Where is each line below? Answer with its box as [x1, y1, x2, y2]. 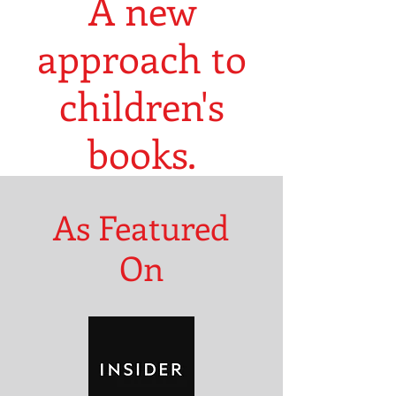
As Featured [53, 204, 229, 249]
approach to [37, 32, 247, 83]
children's [59, 80, 225, 131]
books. [88, 127, 196, 179]
